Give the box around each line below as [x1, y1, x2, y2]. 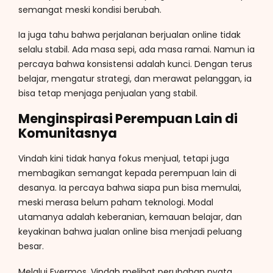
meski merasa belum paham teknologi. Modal [18, 196, 213, 209]
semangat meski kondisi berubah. [18, 3, 161, 16]
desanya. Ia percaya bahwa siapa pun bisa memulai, [18, 182, 241, 194]
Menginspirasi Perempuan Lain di [18, 109, 238, 127]
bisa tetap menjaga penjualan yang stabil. [18, 87, 197, 100]
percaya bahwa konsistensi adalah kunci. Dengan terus [18, 58, 252, 71]
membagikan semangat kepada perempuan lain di [18, 167, 236, 180]
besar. [18, 240, 44, 253]
